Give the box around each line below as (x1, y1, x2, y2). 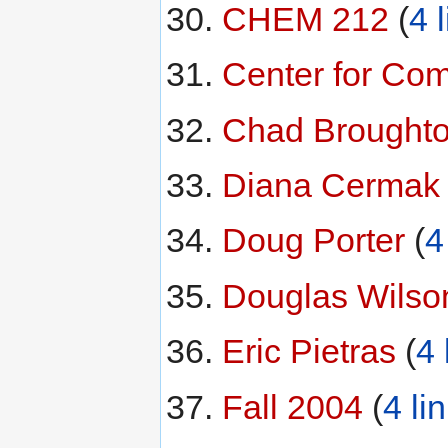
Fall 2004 (221, 387, 363, 426)
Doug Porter (221, 221, 405, 260)
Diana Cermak (221, 165, 440, 204)
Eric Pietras (221, 332, 396, 371)
